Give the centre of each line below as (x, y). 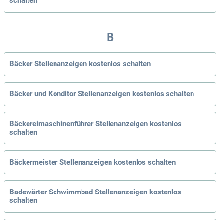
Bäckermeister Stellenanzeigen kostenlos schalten (93, 162)
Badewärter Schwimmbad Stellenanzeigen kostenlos (95, 192)
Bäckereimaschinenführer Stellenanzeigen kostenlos (96, 124)
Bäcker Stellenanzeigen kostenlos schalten (80, 64)
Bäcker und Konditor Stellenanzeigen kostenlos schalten (102, 94)
